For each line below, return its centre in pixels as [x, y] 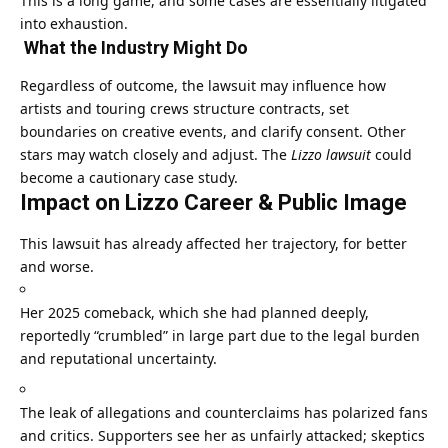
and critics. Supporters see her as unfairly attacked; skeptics [222, 435]
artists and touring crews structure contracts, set [184, 109]
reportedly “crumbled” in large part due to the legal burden [220, 335]
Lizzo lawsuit [331, 155]
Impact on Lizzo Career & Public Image [213, 203]
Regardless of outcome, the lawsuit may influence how [203, 86]
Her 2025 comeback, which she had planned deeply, [194, 312]
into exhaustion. [74, 24]
